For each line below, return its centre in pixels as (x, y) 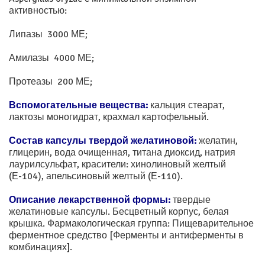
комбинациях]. (41, 248)
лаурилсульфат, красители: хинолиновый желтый (117, 165)
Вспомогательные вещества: (78, 106)
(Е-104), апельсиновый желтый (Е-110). (96, 177)
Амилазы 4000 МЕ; (51, 58)
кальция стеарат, (186, 106)
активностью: (38, 11)
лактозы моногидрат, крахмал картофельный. (109, 117)
